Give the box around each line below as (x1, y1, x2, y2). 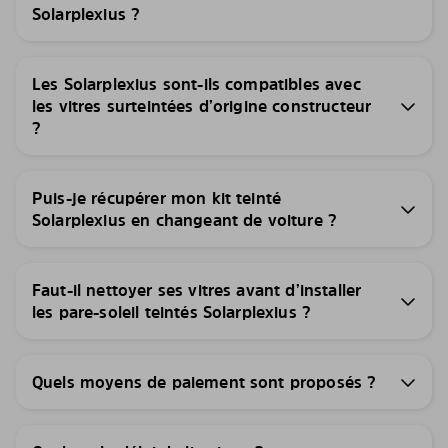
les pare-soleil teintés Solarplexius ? (32, 300, 312, 323)
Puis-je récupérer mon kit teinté (32, 186, 282, 209)
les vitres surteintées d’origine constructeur (32, 94, 372, 117)
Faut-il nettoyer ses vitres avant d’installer (32, 278, 362, 301)
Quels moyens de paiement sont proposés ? (32, 370, 377, 393)
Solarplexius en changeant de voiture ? (32, 208, 338, 231)
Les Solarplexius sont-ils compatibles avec (32, 72, 361, 95)
